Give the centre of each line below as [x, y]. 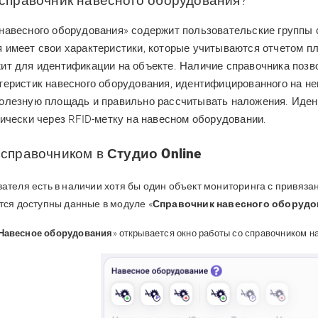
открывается [148, 233]
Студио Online [154, 154]
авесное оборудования [58, 233]
